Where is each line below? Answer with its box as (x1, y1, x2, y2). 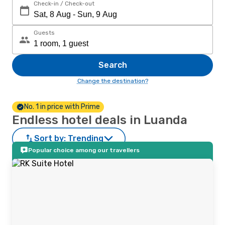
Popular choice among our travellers (28, 147, 140, 154)
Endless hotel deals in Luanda (12, 113, 187, 127)
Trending (68, 134, 103, 143)
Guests (34, 29, 55, 36)
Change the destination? (77, 77, 148, 84)
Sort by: (34, 134, 66, 143)
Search (98, 60, 127, 70)
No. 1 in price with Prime (24, 102, 100, 111)
